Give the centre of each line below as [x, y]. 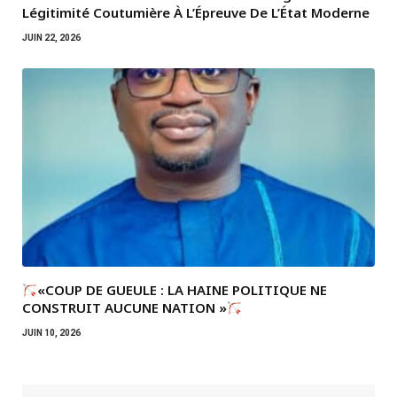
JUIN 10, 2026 [51, 333]
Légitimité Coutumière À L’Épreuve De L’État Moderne [196, 13]
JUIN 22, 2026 [51, 38]
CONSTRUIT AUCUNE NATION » [125, 308]
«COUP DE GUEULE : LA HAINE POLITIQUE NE [183, 290]
